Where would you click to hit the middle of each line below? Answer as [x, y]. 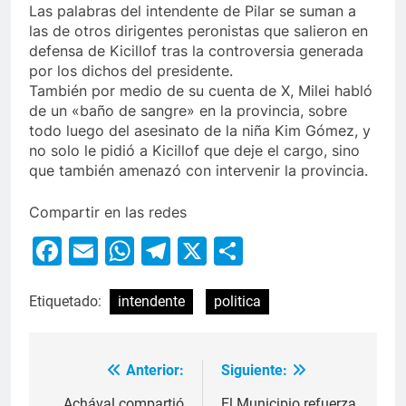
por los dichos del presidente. [131, 71]
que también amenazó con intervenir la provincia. [198, 171]
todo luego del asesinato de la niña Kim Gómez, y [200, 131]
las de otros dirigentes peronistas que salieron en [198, 31]
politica [237, 302]
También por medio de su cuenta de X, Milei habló [201, 91]
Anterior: [155, 371]
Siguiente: [254, 371]
